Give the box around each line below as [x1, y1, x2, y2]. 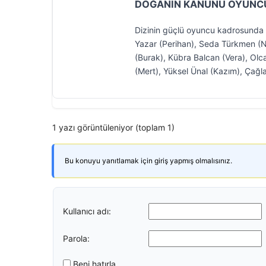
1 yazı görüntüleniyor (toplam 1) [52, 122, 175, 132]
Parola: [63, 233, 90, 243]
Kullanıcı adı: [63, 205, 111, 216]
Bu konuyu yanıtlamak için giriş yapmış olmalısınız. [65, 156, 232, 165]
